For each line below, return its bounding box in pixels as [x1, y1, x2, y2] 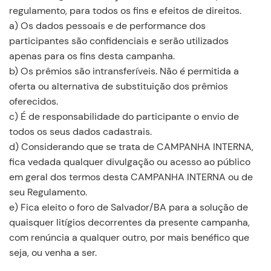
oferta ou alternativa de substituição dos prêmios [9, 80, 228, 93]
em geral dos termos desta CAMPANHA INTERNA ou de [9, 171, 253, 183]
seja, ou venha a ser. [9, 246, 97, 259]
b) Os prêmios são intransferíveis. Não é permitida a [9, 65, 239, 77]
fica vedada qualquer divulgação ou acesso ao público [9, 155, 250, 168]
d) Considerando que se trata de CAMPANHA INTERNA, [9, 140, 253, 153]
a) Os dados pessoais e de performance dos [9, 19, 206, 32]
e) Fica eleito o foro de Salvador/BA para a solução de [9, 201, 248, 214]
